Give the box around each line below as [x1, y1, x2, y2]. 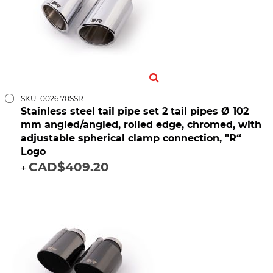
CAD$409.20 [29, 160, 109, 175]
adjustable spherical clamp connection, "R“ [21, 132, 241, 144]
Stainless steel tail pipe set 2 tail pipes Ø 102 [21, 105, 249, 118]
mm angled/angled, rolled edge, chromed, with [21, 119, 261, 131]
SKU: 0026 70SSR [21, 94, 83, 104]
